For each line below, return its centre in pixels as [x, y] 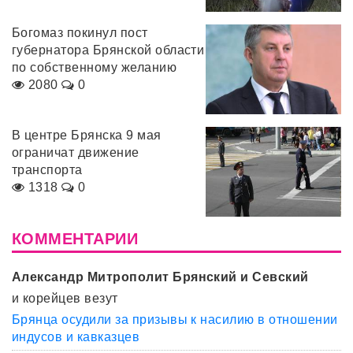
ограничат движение [76, 152]
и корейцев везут [65, 299]
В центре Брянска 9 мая [87, 135]
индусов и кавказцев [76, 337]
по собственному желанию [95, 67]
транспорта [47, 169]
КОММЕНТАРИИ [75, 239]
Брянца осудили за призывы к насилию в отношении [175, 320]
